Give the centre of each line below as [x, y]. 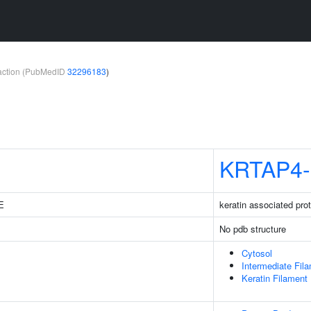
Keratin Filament [275, 278]
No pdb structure [253, 229]
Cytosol [257, 253]
